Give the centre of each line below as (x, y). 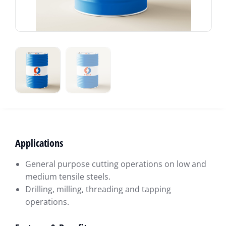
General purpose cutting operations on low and (116, 164)
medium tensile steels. (68, 177)
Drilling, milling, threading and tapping (98, 189)
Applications (39, 143)
